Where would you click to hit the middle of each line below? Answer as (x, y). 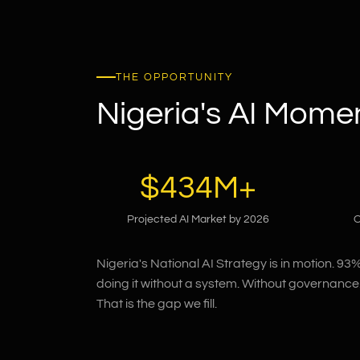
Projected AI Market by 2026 (198, 219)
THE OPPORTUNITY (174, 77)
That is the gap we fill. (157, 303)
